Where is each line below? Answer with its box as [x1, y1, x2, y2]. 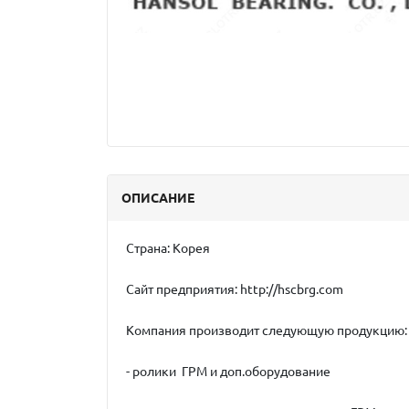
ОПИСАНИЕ [121, 191, 194, 205]
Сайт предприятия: [126, 282, 237, 297]
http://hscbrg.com [237, 282, 343, 297]
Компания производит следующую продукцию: [126, 323, 407, 338]
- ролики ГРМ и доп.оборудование [126, 364, 330, 379]
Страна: [126, 241, 170, 256]
